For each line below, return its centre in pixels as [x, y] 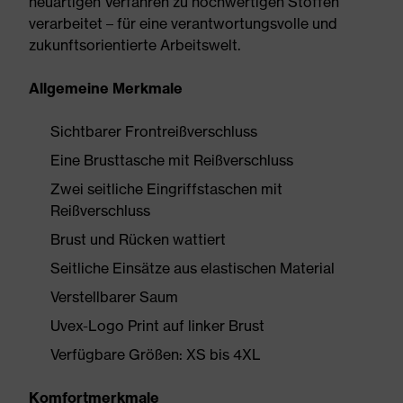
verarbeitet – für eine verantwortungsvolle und [183, 23]
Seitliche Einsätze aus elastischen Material [193, 268]
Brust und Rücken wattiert [138, 239]
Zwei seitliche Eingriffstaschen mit [166, 189]
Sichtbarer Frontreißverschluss [154, 131]
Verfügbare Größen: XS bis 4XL [156, 354]
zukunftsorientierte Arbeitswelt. [134, 45]
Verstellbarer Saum [114, 297]
